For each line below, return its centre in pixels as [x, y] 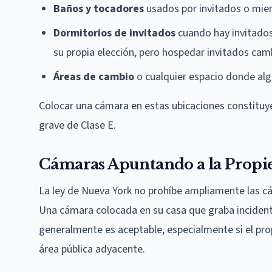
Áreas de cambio [94, 76]
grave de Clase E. [77, 125]
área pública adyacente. [92, 249]
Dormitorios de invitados [114, 33]
